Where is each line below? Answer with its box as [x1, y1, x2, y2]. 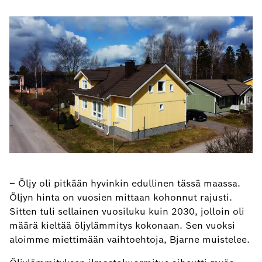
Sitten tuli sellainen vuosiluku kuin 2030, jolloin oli [9, 205, 244, 218]
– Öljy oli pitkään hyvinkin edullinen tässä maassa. [9, 177, 240, 189]
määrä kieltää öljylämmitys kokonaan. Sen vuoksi [9, 219, 235, 232]
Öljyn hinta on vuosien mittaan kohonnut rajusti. [9, 191, 232, 204]
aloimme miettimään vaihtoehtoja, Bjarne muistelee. [9, 233, 250, 246]
